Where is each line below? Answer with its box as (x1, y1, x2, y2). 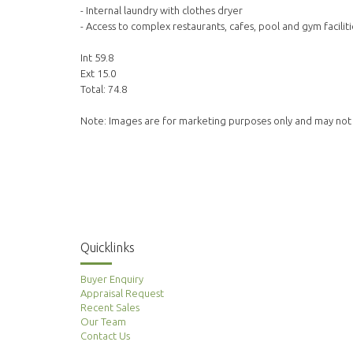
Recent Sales (80, 301, 139, 313)
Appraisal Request (80, 287, 164, 299)
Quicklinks (80, 240, 135, 255)
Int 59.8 (80, 52, 113, 64)
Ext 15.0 (80, 68, 116, 80)
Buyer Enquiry (80, 273, 143, 284)
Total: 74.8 (80, 84, 127, 95)
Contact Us (80, 329, 130, 341)
